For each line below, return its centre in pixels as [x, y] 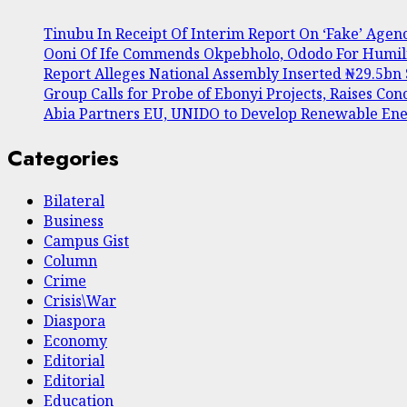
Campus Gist [86, 241]
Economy [75, 341]
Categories [63, 157]
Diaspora [74, 321]
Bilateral [74, 201]
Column [70, 261]
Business [74, 221]
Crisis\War [80, 301]
